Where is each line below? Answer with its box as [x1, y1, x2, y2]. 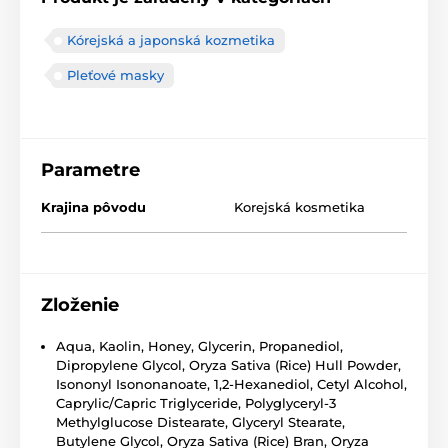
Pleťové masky [67, 67, 164, 84]
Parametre [41, 159, 140, 182]
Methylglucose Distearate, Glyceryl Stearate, [56, 414, 345, 431]
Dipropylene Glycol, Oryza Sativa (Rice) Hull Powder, [56, 357, 401, 374]
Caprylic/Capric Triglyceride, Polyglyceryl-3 [56, 395, 336, 412]
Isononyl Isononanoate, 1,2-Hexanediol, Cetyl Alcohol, [56, 376, 407, 393]
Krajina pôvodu [41, 199, 146, 216]
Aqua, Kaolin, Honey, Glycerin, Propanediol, [56, 338, 343, 355]
